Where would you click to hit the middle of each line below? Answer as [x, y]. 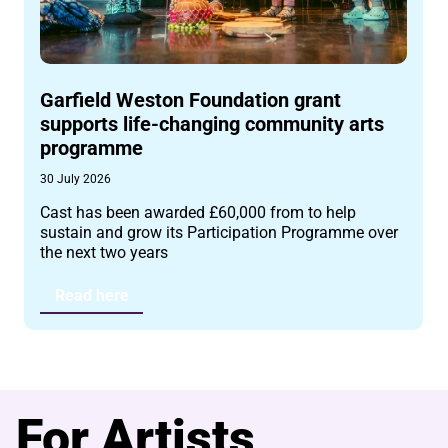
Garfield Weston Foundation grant [191, 99]
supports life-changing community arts [212, 123]
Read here [91, 296]
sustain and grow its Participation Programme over [219, 232]
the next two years [104, 252]
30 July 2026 [76, 178]
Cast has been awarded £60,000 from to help [198, 212]
